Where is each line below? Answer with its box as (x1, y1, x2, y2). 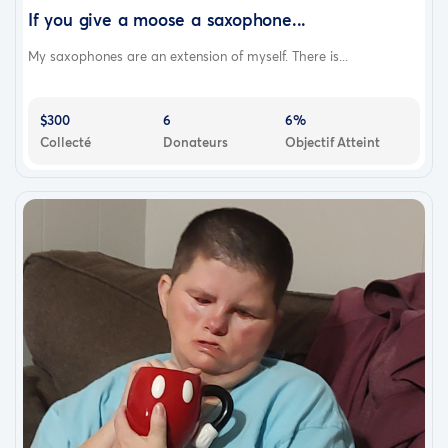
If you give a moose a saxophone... (28, 7, 307, 31)
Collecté (40, 132, 91, 151)
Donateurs (162, 132, 228, 151)
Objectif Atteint (285, 132, 381, 151)
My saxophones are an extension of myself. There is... (28, 46, 348, 65)
